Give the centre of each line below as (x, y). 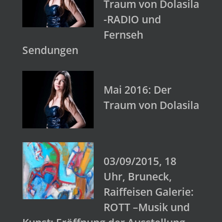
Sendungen (50, 50)
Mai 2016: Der (138, 90)
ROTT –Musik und (147, 207)
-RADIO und (132, 20)
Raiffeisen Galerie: (149, 192)
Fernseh (123, 35)
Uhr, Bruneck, (138, 176)
